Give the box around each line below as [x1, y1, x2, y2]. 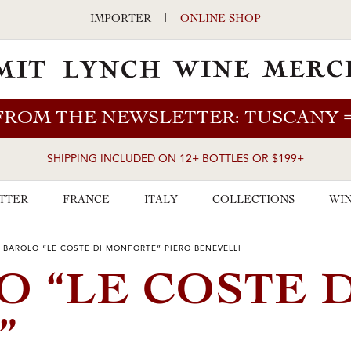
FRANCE [63, 195, 110, 206]
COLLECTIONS [212, 195, 295, 206]
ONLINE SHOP [180, 14, 261, 25]
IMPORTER [90, 14, 151, 25]
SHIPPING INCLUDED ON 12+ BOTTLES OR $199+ [47, 154, 304, 165]
